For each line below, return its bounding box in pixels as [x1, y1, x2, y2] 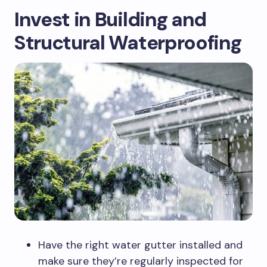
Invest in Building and [14, 7, 206, 33]
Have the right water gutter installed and [38, 238, 243, 252]
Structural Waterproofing [14, 30, 241, 56]
